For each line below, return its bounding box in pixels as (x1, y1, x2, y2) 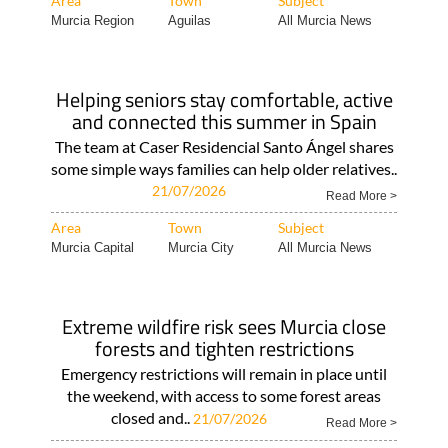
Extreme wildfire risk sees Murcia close (62, 311, 386, 342)
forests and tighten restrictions (94, 333, 354, 364)
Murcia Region (50, 13, 134, 28)
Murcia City (167, 240, 234, 255)
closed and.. (110, 408, 193, 427)
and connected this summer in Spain (71, 106, 377, 137)
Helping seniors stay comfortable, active (55, 84, 393, 115)
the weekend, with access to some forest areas (67, 386, 381, 405)
